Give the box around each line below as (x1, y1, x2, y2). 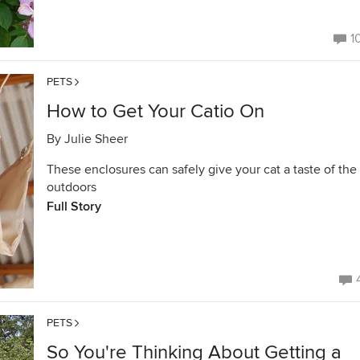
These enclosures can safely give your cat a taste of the (47, 162, 357, 178)
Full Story (47, 198, 101, 215)
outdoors (47, 179, 96, 195)
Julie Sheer (64, 131, 128, 147)
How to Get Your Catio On (47, 100, 264, 123)
